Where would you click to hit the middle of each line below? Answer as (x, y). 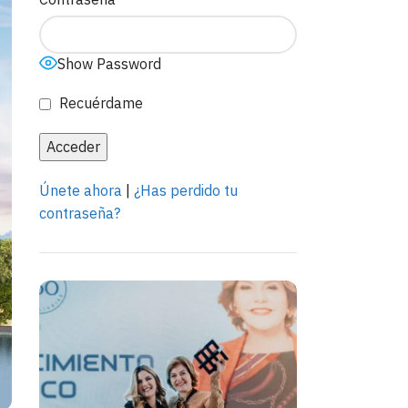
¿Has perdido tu (185, 190)
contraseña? (79, 213)
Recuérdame (99, 103)
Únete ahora (80, 190)
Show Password (109, 64)
